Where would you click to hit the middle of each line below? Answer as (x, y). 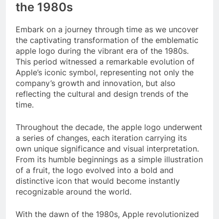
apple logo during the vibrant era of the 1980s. (102, 51)
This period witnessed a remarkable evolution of (105, 61)
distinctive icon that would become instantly (98, 181)
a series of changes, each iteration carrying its (101, 138)
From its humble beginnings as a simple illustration (109, 159)
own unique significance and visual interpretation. (107, 148)
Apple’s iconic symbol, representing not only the (105, 72)
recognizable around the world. (74, 191)
